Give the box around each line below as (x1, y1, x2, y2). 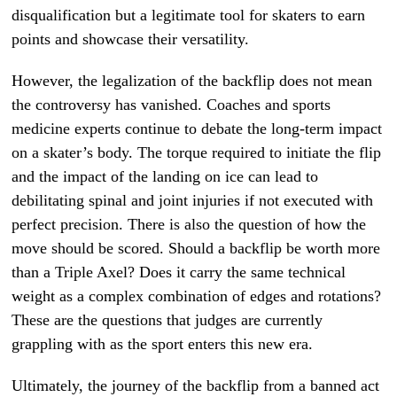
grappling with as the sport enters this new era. (12, 335, 314, 353)
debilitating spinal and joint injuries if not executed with (12, 191, 374, 209)
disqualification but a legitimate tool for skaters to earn (12, 6, 366, 24)
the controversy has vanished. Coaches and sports (12, 96, 331, 113)
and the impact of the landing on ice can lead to (12, 167, 319, 185)
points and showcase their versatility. (12, 30, 250, 48)
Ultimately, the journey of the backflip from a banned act (12, 377, 380, 394)
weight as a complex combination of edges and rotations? (12, 287, 382, 305)
